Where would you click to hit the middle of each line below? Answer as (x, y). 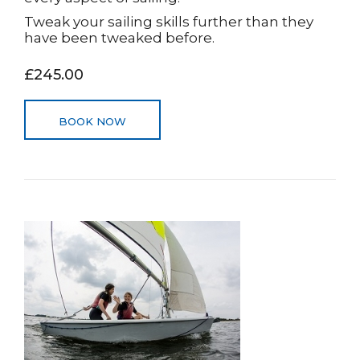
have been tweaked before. (119, 38)
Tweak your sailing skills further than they (169, 22)
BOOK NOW (92, 121)
